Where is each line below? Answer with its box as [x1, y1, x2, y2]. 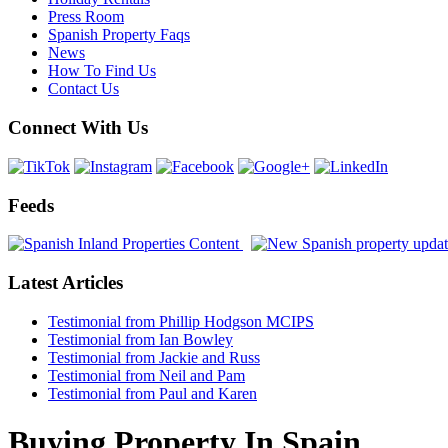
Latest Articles [8, 272, 123, 294]
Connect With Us [8, 117, 148, 139]
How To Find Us [48, 62, 156, 80]
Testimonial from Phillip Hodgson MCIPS [48, 312, 314, 330]
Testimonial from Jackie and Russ [48, 348, 260, 366]
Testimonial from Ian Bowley [48, 330, 233, 348]
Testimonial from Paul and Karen [48, 384, 257, 402]
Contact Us [48, 80, 119, 98]
